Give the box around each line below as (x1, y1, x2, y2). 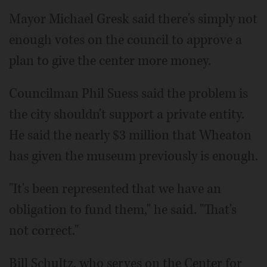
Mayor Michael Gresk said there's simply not (9, 10, 257, 28)
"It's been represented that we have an (9, 179, 221, 198)
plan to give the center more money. (9, 51, 211, 70)
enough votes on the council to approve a (9, 30, 242, 49)
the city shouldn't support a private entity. (9, 105, 244, 123)
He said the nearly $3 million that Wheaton (9, 126, 252, 144)
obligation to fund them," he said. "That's (9, 200, 237, 219)
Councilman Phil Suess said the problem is (9, 84, 248, 103)
